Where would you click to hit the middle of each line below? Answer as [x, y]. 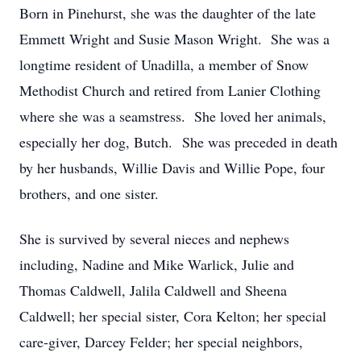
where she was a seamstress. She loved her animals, [173, 116]
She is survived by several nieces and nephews [154, 239]
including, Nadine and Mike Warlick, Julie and [157, 264]
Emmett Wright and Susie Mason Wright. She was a [174, 39]
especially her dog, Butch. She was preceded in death [178, 142]
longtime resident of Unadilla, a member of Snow [164, 64]
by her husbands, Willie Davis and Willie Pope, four [172, 168]
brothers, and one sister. [89, 193]
